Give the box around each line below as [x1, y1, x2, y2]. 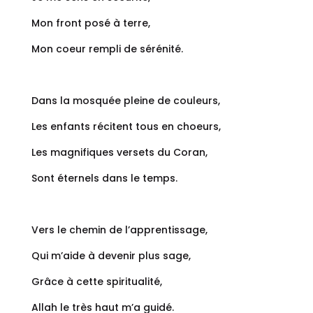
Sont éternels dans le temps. [31, 171, 177, 186]
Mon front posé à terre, [31, 16, 150, 31]
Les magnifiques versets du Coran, [31, 145, 208, 160]
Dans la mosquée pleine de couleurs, [31, 94, 220, 108]
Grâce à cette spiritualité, [31, 275, 162, 289]
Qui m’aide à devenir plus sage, [31, 249, 191, 263]
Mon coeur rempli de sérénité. [31, 42, 183, 57]
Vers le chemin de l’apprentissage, [31, 223, 208, 238]
